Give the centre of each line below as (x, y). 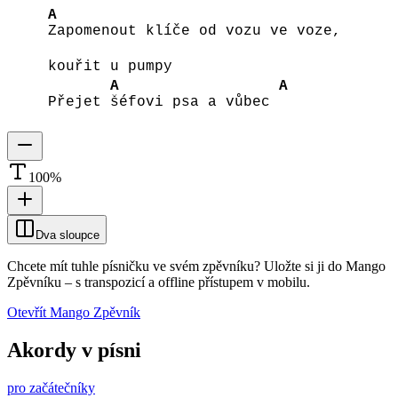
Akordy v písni (74, 350)
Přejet (79, 103)
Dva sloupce (68, 235)
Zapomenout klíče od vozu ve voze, (195, 32)
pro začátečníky (51, 387)
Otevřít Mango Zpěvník (74, 313)
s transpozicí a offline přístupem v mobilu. (193, 283)
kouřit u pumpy (119, 67)
